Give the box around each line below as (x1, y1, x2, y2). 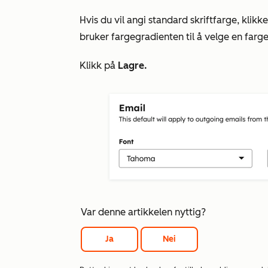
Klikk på (80, 60, 118, 71)
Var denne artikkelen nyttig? (81, 206, 206, 218)
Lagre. (118, 60, 147, 71)
